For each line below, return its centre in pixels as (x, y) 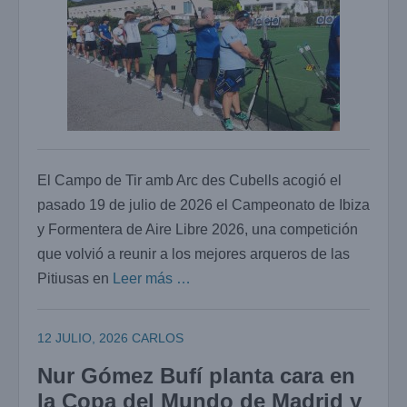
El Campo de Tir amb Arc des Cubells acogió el (189, 181)
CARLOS (158, 338)
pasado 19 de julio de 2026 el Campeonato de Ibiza (203, 205)
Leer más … (152, 279)
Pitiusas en (75, 279)
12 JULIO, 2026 (83, 338)
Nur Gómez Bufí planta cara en (196, 376)
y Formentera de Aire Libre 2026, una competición (198, 230)
